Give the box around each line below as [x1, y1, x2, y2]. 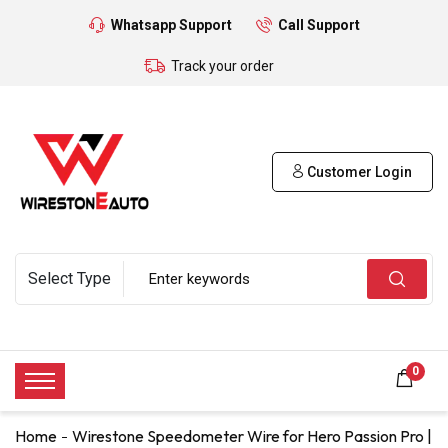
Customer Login [304, 163, 412, 180]
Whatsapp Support [110, 17, 232, 33]
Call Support [277, 17, 360, 33]
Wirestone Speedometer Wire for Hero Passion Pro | [72, 425, 432, 446]
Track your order [171, 58, 274, 74]
